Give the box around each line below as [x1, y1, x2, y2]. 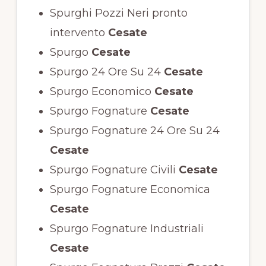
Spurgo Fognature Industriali [49, 222, 204, 236]
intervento [49, 26, 105, 40]
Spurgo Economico [49, 85, 151, 99]
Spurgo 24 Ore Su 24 [49, 65, 161, 79]
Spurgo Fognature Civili [49, 163, 176, 177]
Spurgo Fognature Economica [49, 183, 210, 197]
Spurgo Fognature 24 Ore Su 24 [49, 124, 220, 138]
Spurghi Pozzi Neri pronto [49, 7, 188, 20]
